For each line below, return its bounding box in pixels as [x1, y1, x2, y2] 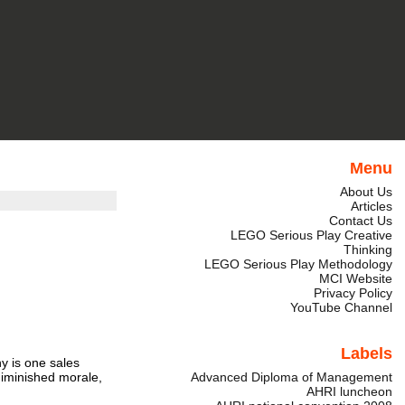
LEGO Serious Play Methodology [203, 257, 392, 272]
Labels [340, 344, 392, 363]
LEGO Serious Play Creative [230, 228, 392, 243]
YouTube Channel [289, 300, 392, 316]
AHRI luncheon [306, 384, 392, 400]
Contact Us [328, 213, 392, 229]
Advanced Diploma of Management [190, 370, 392, 385]
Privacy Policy [313, 286, 392, 301]
